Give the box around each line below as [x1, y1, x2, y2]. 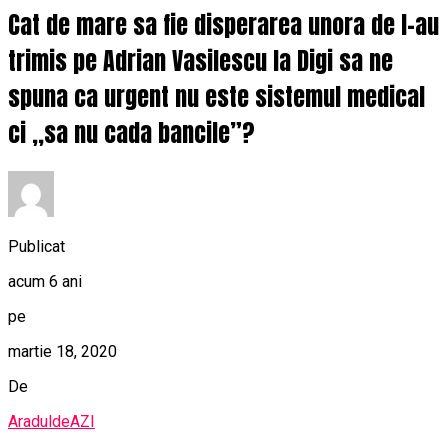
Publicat [8, 236, 65, 256]
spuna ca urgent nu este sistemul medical [8, 79, 425, 116]
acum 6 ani [8, 271, 82, 291]
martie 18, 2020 [8, 341, 117, 361]
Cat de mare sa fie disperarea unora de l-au [8, 7, 439, 44]
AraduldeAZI [8, 411, 95, 431]
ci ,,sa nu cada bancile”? [8, 115, 255, 152]
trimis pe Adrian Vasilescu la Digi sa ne [8, 43, 393, 80]
